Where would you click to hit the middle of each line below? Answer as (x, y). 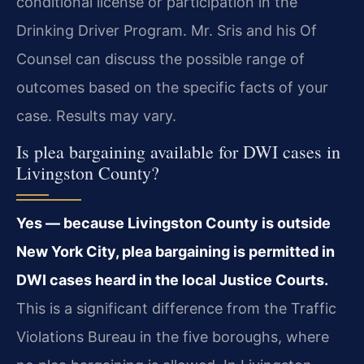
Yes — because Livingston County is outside (173, 223)
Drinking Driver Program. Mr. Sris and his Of (167, 30)
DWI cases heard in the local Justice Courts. (172, 280)
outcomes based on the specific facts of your (172, 87)
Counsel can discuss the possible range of (160, 58)
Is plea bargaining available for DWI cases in (178, 152)
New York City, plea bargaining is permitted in (175, 252)
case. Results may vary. (96, 115)
